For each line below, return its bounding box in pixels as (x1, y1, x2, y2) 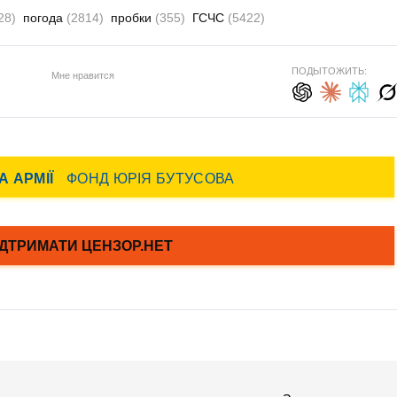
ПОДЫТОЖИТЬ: (291, 66, 367, 76)
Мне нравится (51, 69, 114, 81)
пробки (111, 11, 155, 25)
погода (23, 11, 66, 25)
